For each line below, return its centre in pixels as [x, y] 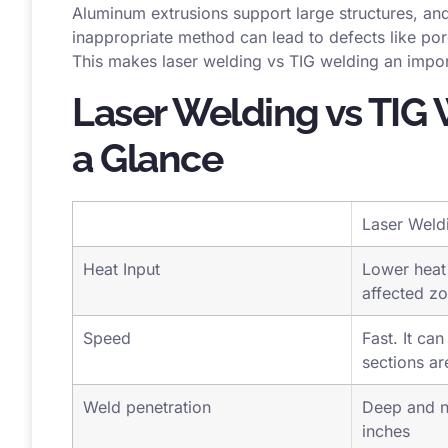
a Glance [147, 185]
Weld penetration [147, 434]
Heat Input [121, 296]
